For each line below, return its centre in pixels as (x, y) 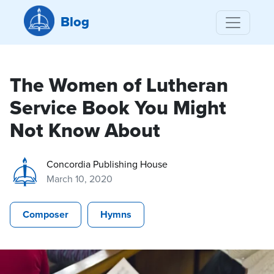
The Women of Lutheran (119, 85)
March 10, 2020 (80, 179)
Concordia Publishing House (107, 164)
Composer (46, 214)
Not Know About (85, 130)
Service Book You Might (118, 108)
